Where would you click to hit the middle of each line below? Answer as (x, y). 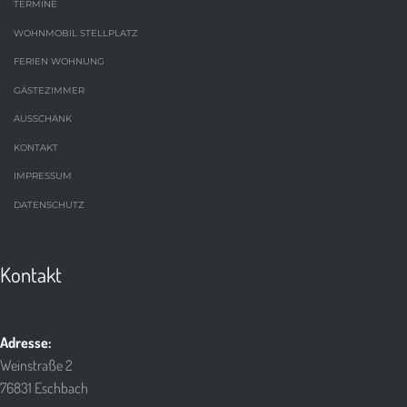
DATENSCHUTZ (49, 204)
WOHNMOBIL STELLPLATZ (76, 33)
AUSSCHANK (43, 119)
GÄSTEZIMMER (49, 90)
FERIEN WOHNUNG (59, 62)
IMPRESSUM (43, 176)
